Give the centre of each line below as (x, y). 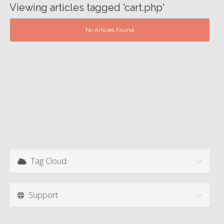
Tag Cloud (46, 161)
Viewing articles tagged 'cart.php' (87, 7)
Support (41, 195)
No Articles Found (110, 30)
